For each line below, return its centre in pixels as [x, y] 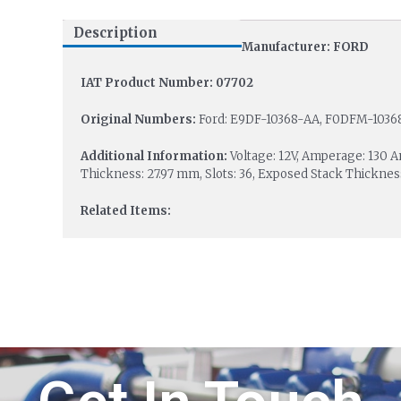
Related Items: [125, 210]
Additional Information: [155, 156]
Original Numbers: [139, 120]
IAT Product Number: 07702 [166, 83]
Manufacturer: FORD [305, 47]
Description [115, 33]
